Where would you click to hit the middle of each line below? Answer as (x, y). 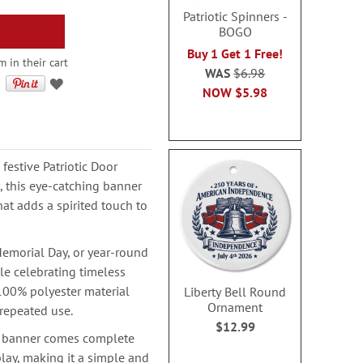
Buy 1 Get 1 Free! (235, 53)
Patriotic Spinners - (235, 16)
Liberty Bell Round (235, 291)
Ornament (235, 307)
